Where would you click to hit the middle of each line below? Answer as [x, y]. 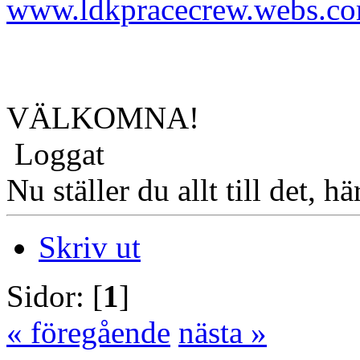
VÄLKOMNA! [103, 118]
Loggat [55, 154]
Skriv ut [90, 247]
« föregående [88, 333]
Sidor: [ [55, 297]
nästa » [223, 333]
